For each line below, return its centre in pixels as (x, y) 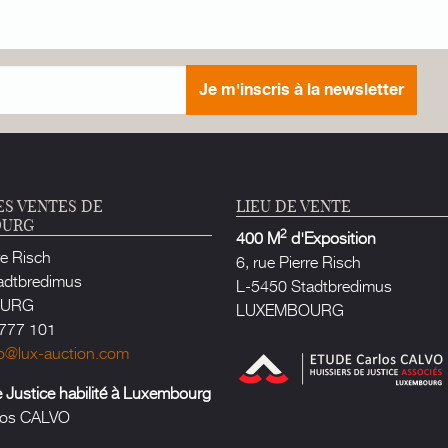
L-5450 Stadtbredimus (314, 284)
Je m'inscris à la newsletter (302, 89)
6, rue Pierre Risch (298, 260)
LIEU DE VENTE (293, 205)
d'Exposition (331, 236)
